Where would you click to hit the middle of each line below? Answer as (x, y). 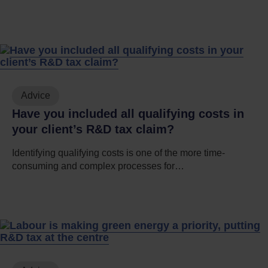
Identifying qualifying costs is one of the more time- (118, 153)
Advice (36, 96)
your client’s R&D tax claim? (93, 129)
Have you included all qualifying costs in (128, 113)
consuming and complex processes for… (98, 166)
